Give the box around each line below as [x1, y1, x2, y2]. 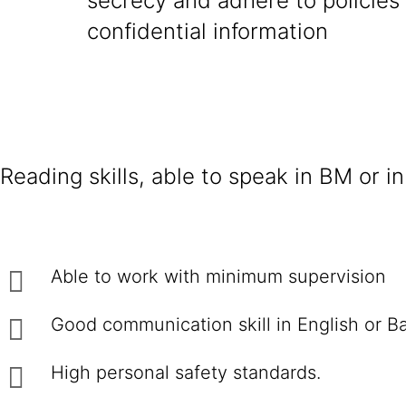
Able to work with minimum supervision [51, 266, 386, 287]
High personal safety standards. [51, 362, 321, 383]
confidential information [87, 18, 328, 44]
